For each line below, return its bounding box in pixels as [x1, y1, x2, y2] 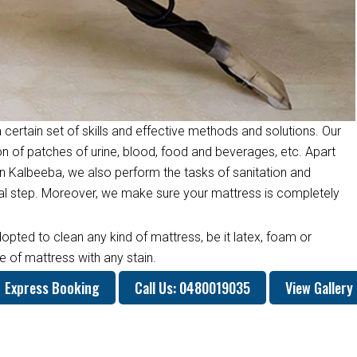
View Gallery [284, 277, 353, 298]
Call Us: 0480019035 [134, 277, 250, 298]
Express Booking [4, 277, 100, 298]
